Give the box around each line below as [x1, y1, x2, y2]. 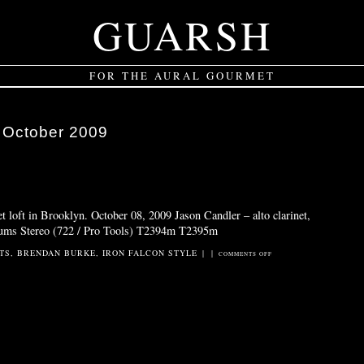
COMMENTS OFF [219, 249, 273, 258]
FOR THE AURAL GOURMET [89, 68, 275, 84]
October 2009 [2, 123, 108, 141]
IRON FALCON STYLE [102, 246, 197, 258]
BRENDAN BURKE [16, 246, 96, 258]
